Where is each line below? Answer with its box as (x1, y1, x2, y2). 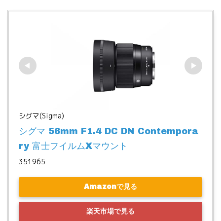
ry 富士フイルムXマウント (19, 141, 128, 151)
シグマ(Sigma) (19, 110, 64, 120)
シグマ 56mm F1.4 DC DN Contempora (19, 126, 198, 136)
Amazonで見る (84, 183, 137, 191)
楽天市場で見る (86, 208, 135, 216)
